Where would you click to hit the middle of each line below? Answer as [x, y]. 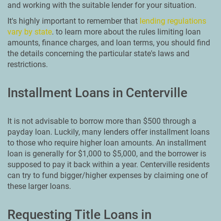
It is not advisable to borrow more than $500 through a [102, 121]
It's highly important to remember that [74, 21]
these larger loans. [39, 186]
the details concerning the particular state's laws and [98, 54]
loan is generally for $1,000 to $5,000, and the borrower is [107, 154]
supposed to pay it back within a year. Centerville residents [109, 165]
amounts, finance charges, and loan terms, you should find [109, 43]
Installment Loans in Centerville [97, 93]
